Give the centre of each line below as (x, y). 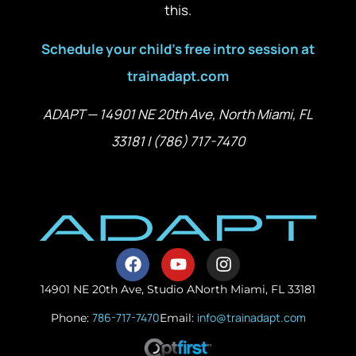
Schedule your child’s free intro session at (178, 48)
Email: (178, 318)
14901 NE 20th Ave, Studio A (118, 289)
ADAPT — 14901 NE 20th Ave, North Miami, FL (178, 114)
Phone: (71, 318)
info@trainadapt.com (251, 318)
